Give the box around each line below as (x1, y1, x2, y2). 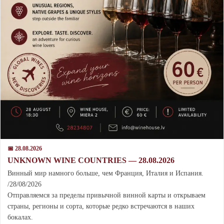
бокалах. (7, 213, 33, 221)
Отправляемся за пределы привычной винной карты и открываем (7, 191, 205, 199)
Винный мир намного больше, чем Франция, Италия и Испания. (7, 169, 203, 177)
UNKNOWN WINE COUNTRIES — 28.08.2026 (7, 156, 174, 165)
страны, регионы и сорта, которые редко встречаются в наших (7, 202, 194, 210)
